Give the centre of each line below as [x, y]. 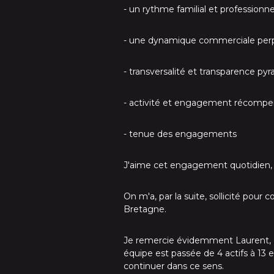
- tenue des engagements [180, 134]
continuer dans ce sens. [174, 266]
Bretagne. [145, 209]
